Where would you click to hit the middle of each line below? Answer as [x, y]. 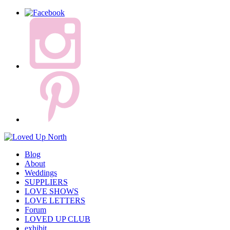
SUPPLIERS [46, 182]
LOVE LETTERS [55, 200]
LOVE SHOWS [52, 191]
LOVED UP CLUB [57, 219]
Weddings [41, 172]
